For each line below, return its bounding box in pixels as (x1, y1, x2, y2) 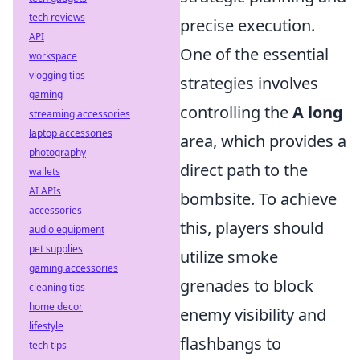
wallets (29, 165, 60, 178)
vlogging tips (29, 68, 85, 82)
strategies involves (180, 72, 318, 95)
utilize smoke (180, 246, 278, 268)
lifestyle (29, 319, 63, 333)
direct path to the (180, 159, 308, 182)
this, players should (180, 217, 324, 239)
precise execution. (180, 14, 315, 37)
